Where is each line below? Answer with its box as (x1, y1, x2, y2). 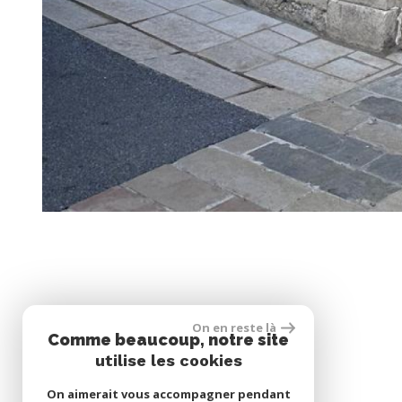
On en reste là (191, 319, 276, 336)
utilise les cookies (94, 351, 242, 370)
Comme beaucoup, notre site (48, 330, 289, 349)
